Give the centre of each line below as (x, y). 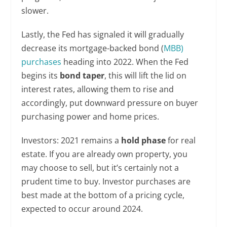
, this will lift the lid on (146, 76)
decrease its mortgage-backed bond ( (93, 48)
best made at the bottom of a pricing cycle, (103, 195)
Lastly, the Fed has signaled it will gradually (103, 35)
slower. (35, 11)
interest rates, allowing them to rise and (98, 89)
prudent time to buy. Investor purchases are (106, 182)
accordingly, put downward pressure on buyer (110, 103)
